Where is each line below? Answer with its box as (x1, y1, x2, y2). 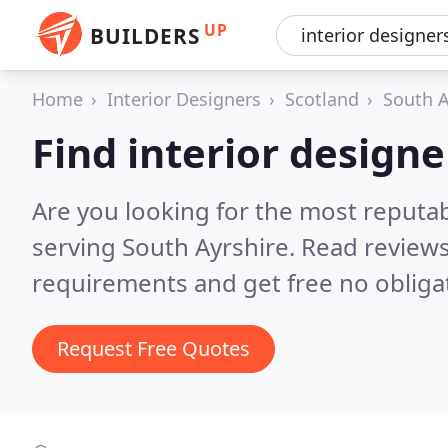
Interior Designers (107, 87, 261, 111)
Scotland (285, 87, 359, 111)
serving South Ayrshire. (32, 230, 301, 263)
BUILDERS (90, 22, 200, 50)
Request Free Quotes (57, 335, 250, 362)
